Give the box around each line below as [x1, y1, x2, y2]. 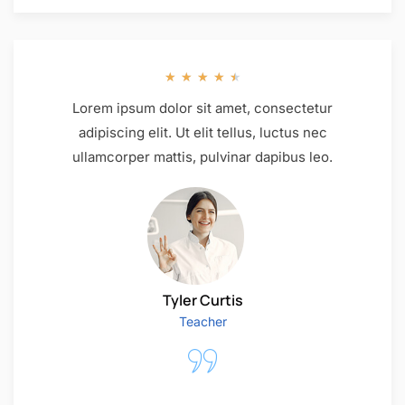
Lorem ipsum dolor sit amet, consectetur [72, 99, 333, 118]
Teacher [178, 313, 227, 329]
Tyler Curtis [162, 289, 243, 310]
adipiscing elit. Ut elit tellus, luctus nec [78, 124, 327, 142]
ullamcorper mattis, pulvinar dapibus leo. [72, 148, 333, 166]
